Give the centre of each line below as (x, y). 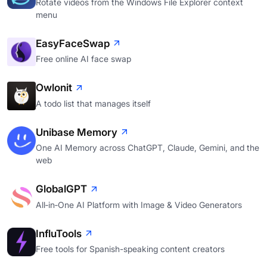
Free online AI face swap (83, 59)
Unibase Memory (77, 132)
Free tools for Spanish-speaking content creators (130, 249)
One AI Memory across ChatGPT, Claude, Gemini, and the (148, 148)
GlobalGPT (61, 189)
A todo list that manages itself (93, 103)
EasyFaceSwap (73, 43)
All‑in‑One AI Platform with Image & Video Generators (139, 204)
